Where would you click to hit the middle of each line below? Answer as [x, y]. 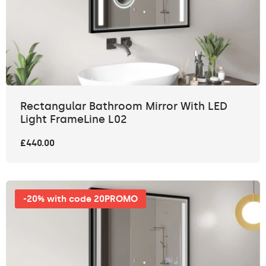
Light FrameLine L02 [74, 120]
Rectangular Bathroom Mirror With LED [124, 107]
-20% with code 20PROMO [80, 199]
